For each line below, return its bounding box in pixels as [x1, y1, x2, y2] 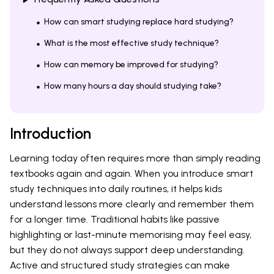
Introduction [10, 124, 91, 143]
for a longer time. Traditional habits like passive [10, 213, 220, 225]
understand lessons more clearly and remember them [10, 198, 254, 210]
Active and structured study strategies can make [10, 259, 230, 271]
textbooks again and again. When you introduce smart [10, 167, 253, 179]
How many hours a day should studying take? [44, 80, 221, 91]
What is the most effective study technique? [44, 37, 219, 48]
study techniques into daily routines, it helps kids [10, 182, 222, 194]
